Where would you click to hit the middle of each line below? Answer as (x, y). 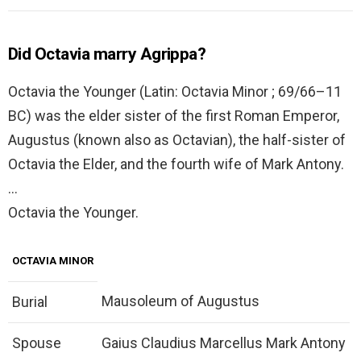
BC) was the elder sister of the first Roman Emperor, (174, 116)
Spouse (37, 343)
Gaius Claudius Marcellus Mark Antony (224, 343)
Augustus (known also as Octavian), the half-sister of (177, 140)
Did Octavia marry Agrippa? (107, 54)
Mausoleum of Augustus (180, 301)
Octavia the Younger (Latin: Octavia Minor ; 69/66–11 (175, 92)
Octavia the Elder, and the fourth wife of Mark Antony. (176, 164)
